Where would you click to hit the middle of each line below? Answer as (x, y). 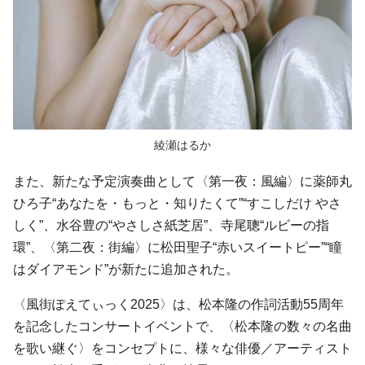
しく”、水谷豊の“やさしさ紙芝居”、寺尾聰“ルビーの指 (171, 226)
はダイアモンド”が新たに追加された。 (126, 270)
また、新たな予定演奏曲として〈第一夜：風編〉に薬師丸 (182, 182)
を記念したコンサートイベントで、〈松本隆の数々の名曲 (182, 327)
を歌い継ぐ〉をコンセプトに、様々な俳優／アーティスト (182, 349)
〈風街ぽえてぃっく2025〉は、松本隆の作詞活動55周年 (178, 305)
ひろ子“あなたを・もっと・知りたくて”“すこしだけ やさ (177, 204)
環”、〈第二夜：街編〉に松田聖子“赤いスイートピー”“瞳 (178, 248)
